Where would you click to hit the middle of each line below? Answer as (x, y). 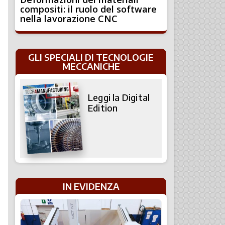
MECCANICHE (91, 66)
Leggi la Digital (119, 97)
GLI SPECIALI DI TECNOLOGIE (91, 57)
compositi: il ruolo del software (88, 9)
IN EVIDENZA (91, 186)
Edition (103, 108)
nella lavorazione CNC (69, 19)
